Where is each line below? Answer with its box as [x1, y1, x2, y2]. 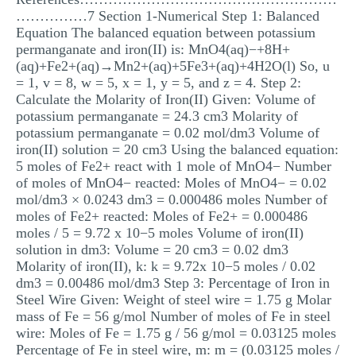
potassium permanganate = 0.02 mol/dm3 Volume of [16, 125, 319, 141]
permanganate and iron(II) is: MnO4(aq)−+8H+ [16, 41, 290, 57]
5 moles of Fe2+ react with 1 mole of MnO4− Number [16, 158, 331, 174]
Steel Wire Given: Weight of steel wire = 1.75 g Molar [16, 292, 331, 308]
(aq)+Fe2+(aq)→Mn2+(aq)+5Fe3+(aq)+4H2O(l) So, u [16, 58, 330, 74]
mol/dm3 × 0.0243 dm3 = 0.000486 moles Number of [16, 192, 327, 207]
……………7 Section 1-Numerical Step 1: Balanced [16, 8, 319, 24]
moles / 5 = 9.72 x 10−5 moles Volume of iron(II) [16, 225, 304, 241]
